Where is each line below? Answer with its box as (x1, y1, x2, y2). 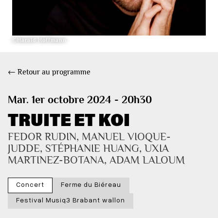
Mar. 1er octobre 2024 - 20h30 (8, 93, 152, 106)
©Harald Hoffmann (12, 36, 67, 43)
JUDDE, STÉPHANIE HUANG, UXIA (8, 142, 172, 154)
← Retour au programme (8, 67, 91, 76)
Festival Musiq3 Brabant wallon (16, 195, 125, 204)
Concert (16, 180, 44, 188)
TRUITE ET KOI (8, 108, 130, 130)
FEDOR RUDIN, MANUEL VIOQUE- (8, 130, 171, 143)
